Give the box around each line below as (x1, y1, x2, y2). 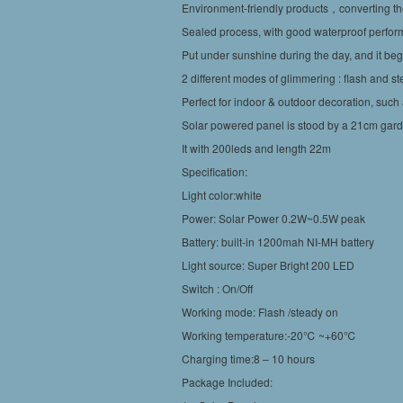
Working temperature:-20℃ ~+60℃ (182, 327, 356, 343)
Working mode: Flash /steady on (182, 304, 338, 319)
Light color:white (182, 187, 262, 202)
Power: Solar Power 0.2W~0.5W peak (182, 210, 365, 226)
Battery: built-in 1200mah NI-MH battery (182, 234, 374, 249)
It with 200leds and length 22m (182, 140, 331, 156)
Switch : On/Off (182, 281, 253, 296)
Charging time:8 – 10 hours (182, 351, 315, 366)
